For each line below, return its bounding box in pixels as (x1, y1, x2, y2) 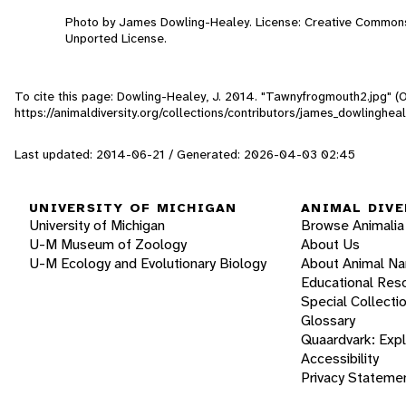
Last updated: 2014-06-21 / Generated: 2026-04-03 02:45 (14, 145, 355, 162)
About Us (301, 235, 360, 255)
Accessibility (301, 349, 379, 369)
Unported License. (65, 29, 167, 46)
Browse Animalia (301, 216, 404, 236)
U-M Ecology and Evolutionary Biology (29, 254, 266, 274)
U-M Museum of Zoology (29, 235, 187, 255)
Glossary (301, 311, 355, 331)
